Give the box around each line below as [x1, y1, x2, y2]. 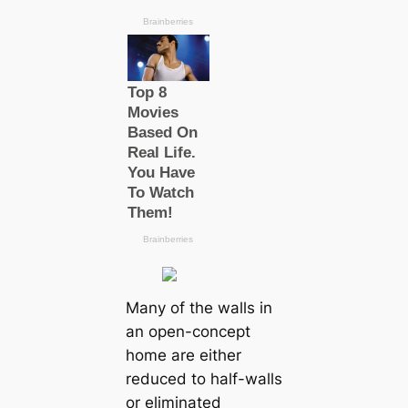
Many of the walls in [125, 299, 272, 318]
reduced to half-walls [125, 370, 282, 389]
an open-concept [125, 322, 250, 342]
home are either [125, 346, 241, 365]
